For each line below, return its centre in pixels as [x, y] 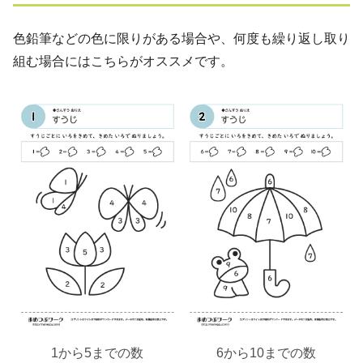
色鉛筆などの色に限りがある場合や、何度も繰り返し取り [181, 38]
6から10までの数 [266, 352]
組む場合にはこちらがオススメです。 [123, 61]
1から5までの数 [97, 352]
